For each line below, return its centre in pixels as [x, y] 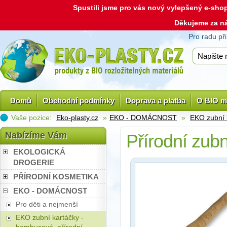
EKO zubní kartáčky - [50, 217]
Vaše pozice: [32, 118]
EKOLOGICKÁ [39, 152]
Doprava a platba [156, 101]
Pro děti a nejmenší [47, 204]
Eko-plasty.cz [77, 118]
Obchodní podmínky [79, 101]
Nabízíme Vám [36, 135]
